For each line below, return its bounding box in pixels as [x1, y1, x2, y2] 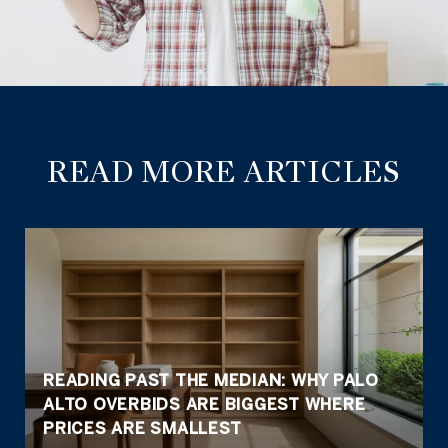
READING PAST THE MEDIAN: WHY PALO [43, 371, 379, 389]
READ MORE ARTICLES [47, 153, 401, 191]
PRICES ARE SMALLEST [43, 419, 242, 437]
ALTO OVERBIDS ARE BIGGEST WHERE [43, 395, 366, 413]
